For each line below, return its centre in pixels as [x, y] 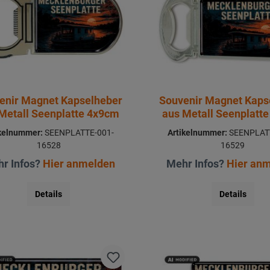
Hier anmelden [79, 163]
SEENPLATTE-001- [79, 132]
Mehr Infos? [197, 163]
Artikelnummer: [197, 132]
